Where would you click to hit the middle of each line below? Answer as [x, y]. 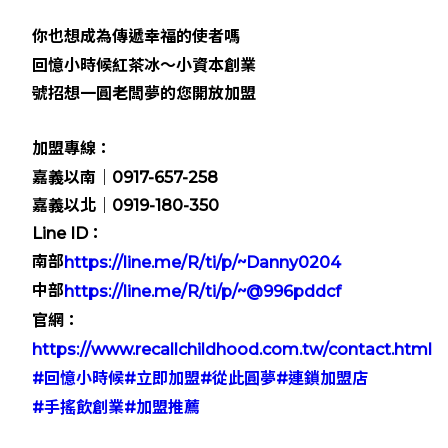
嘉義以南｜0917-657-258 [125, 177]
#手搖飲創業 [78, 407]
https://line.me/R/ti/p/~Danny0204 [203, 263]
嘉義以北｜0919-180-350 [128, 206]
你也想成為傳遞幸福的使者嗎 [136, 37]
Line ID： [68, 234]
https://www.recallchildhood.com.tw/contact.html [232, 349]
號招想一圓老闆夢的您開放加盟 [144, 94]
